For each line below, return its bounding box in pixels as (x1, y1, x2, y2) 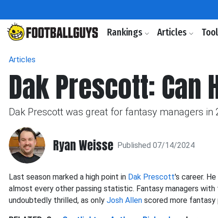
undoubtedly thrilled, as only (9, 196, 107, 205)
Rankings (107, 27, 145, 38)
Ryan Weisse (53, 136, 113, 154)
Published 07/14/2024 (117, 140, 195, 150)
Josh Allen (107, 196, 142, 205)
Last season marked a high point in (9, 172, 128, 182)
